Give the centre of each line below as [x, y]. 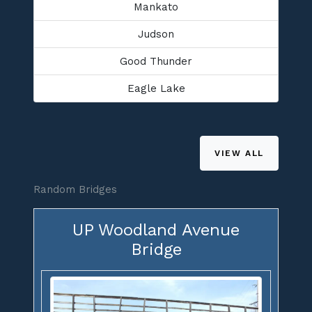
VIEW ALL [239, 153]
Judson [156, 34]
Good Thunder [156, 61]
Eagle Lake [156, 88]
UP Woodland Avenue [156, 229]
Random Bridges [75, 189]
